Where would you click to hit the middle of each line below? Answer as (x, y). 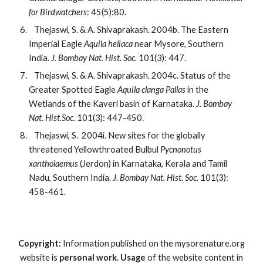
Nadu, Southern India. (71, 178)
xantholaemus (55, 163)
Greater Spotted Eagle (73, 90)
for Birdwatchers (58, 12)
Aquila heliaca (109, 44)
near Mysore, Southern (179, 44)
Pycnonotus (181, 149)
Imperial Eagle (57, 44)
